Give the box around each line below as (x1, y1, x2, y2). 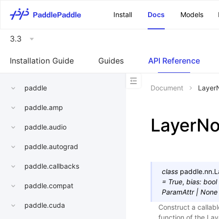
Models (180, 10, 203, 19)
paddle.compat (24, 181, 73, 190)
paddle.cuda (24, 201, 65, 210)
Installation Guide (10, 56, 74, 66)
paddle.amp (24, 103, 63, 112)
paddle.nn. (180, 167, 214, 175)
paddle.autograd (24, 142, 78, 151)
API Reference (148, 56, 200, 66)
